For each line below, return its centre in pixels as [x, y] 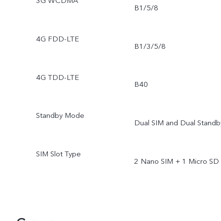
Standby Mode [60, 116]
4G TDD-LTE [57, 77]
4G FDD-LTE [57, 39]
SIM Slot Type [58, 154]
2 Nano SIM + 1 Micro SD [176, 162]
